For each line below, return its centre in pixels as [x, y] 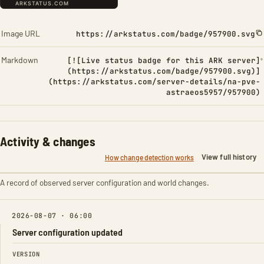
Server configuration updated [67, 232]
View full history [229, 157]
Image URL [21, 33]
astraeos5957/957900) [213, 92]
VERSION [26, 254]
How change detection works [149, 157]
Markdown [20, 60]
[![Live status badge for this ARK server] [164, 60]
